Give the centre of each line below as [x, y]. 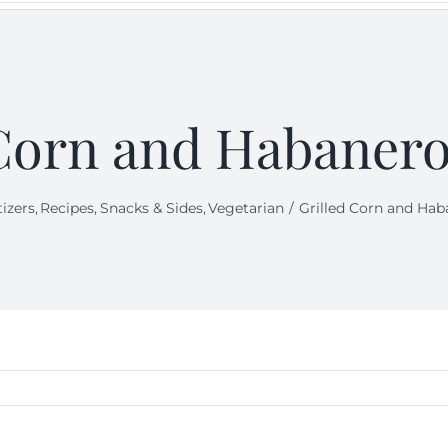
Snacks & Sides [151, 208]
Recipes [67, 208]
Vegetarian [246, 208]
